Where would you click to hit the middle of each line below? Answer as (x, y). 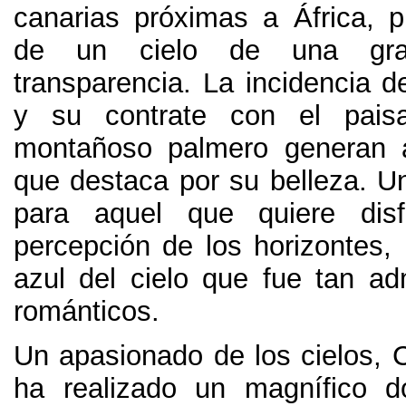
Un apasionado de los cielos (194, 356)
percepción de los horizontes (199, 246)
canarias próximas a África (190, 18)
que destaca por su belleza (186, 181)
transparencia (98, 83)
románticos (82, 312)
